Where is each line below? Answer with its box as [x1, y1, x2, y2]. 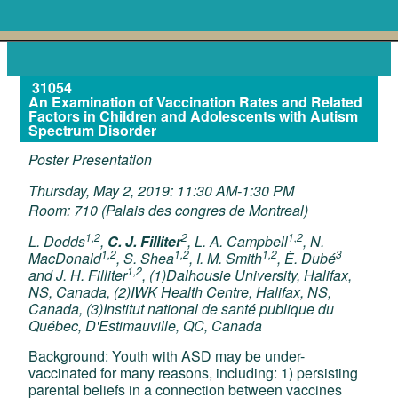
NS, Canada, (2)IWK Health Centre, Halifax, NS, [28, 282, 332, 303]
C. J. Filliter [107, 231, 182, 252]
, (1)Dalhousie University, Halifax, [142, 265, 353, 286]
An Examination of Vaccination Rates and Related [28, 92, 363, 112]
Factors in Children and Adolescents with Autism [28, 106, 359, 126]
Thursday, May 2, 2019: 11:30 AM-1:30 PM [28, 180, 295, 201]
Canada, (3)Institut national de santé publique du [28, 298, 335, 320]
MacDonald [28, 248, 102, 269]
